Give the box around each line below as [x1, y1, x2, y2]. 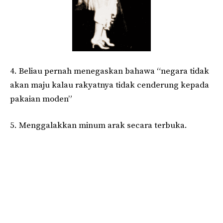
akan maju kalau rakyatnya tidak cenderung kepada [10, 79, 209, 91]
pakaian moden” [10, 93, 72, 105]
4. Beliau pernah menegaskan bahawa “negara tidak [10, 65, 209, 77]
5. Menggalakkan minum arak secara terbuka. [10, 120, 187, 131]
